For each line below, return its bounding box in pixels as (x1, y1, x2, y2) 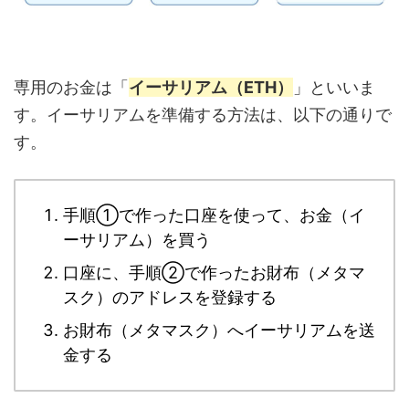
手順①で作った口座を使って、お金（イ (63, 205, 365, 225)
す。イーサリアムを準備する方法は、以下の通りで (14, 104, 392, 124)
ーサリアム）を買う (63, 230, 211, 250)
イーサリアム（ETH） (129, 77, 293, 97)
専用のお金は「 (14, 77, 129, 97)
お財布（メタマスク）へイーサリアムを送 (63, 320, 375, 341)
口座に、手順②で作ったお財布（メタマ (63, 263, 365, 283)
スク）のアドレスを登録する (63, 288, 277, 308)
